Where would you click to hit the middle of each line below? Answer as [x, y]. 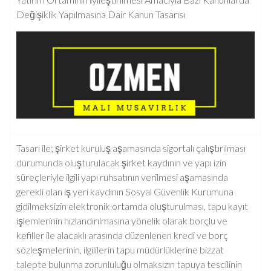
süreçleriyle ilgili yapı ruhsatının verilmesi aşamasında [122, 177]
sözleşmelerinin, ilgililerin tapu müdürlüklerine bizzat [120, 250]
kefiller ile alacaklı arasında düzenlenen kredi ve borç [122, 235]
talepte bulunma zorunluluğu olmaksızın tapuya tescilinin [129, 264]
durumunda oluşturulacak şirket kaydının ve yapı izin [121, 162]
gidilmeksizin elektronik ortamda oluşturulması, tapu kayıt [132, 206]
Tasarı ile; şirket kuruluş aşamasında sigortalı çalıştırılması [131, 148]
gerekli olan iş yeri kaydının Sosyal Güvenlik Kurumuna [125, 191]
